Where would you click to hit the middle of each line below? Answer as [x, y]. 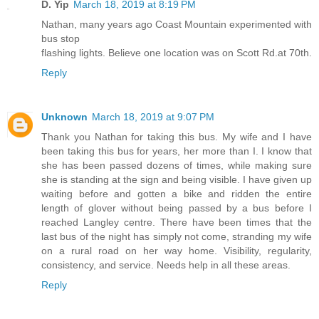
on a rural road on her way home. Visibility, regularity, [177, 251]
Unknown [64, 117]
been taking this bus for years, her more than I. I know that [177, 151]
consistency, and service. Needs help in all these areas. [166, 265]
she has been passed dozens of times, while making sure [177, 166]
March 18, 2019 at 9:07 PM [153, 117]
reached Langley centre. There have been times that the [177, 223]
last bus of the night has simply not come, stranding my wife [177, 237]
